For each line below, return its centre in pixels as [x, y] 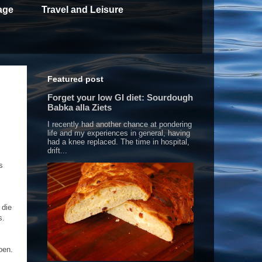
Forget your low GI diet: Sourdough [120, 98]
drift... [57, 151]
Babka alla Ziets [80, 108]
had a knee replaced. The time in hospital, [118, 142]
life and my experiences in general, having [119, 133]
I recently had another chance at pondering [120, 125]
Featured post [75, 79]
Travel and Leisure [82, 10]
